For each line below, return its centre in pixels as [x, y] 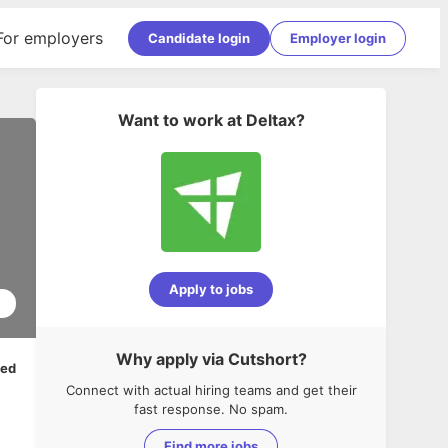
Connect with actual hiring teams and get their [211, 390]
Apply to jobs [211, 289]
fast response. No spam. [211, 409]
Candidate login [199, 37]
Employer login [338, 37]
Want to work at [179, 120]
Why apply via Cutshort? [211, 359]
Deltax [270, 120]
